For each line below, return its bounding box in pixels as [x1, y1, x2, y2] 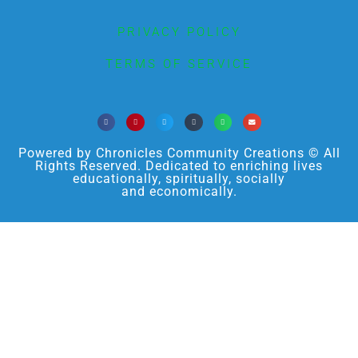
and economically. [121, 184, 237, 200]
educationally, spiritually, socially [73, 171, 285, 187]
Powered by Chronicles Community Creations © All [18, 145, 340, 161]
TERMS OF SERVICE [105, 56, 253, 71]
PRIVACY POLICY [117, 24, 241, 39]
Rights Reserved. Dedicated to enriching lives [35, 158, 323, 174]
